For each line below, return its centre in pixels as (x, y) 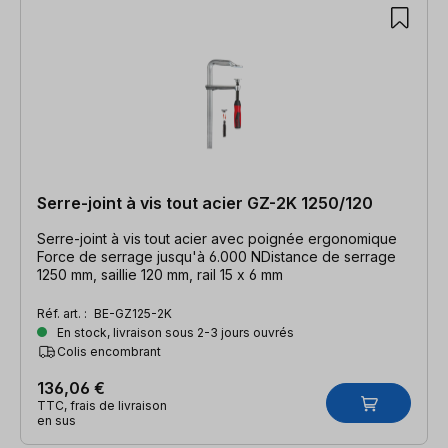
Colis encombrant (109, 351)
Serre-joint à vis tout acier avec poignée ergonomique (217, 238)
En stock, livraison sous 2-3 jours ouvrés (174, 332)
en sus (56, 420)
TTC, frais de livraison (102, 405)
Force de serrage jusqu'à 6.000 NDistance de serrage (216, 256)
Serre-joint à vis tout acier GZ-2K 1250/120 (205, 202)
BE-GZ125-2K (133, 313)
